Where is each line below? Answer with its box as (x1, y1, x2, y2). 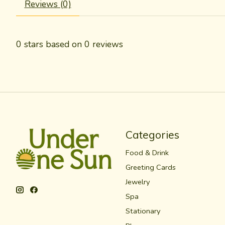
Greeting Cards (125, 162, 176, 172)
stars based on (22, 38, 84, 50)
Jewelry (125, 177, 150, 187)
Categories (125, 128, 179, 141)
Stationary (125, 206, 161, 216)
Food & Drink (125, 147, 169, 158)
